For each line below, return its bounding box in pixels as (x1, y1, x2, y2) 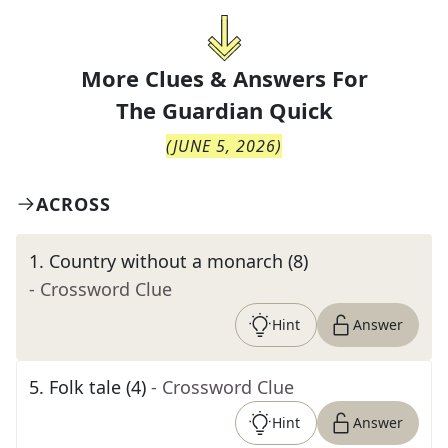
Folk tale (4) (49, 375, 146, 399)
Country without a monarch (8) (49, 249, 308, 273)
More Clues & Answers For (80, 63, 368, 93)
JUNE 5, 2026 (173, 135, 276, 157)
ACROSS (36, 192, 111, 216)
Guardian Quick (161, 95, 333, 125)
